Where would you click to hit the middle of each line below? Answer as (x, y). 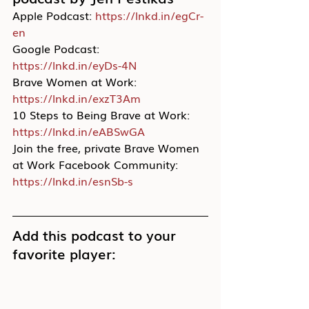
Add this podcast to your (96, 235)
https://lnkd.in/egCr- (149, 15)
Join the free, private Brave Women (108, 148)
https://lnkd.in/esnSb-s (73, 181)
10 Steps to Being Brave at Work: (103, 114)
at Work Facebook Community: (97, 164)
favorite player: (64, 253)
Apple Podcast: (54, 15)
